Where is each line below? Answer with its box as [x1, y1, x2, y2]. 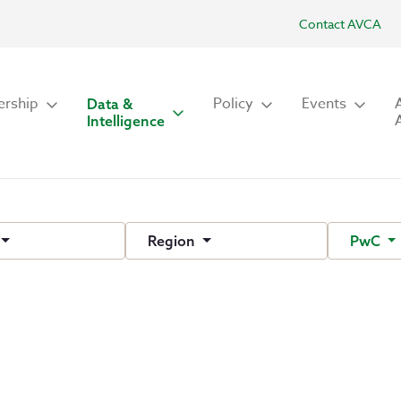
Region [148, 232, 200, 250]
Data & [87, 95, 132, 113]
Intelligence [87, 112, 165, 130]
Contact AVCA [299, 15, 381, 32]
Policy [213, 93, 253, 115]
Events [302, 93, 346, 115]
